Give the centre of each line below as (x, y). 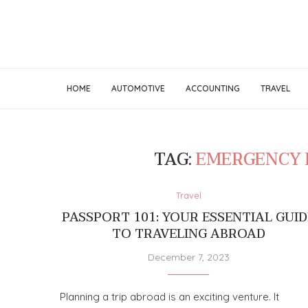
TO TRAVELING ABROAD (188, 234)
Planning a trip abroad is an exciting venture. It (169, 297)
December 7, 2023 (188, 257)
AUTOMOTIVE (138, 88)
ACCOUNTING (212, 88)
